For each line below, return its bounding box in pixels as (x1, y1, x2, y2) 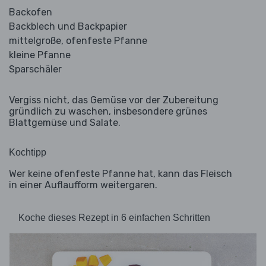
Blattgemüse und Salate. (9, 117, 121, 129)
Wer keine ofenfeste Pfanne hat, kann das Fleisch (9, 168, 232, 180)
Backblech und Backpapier (9, 21, 127, 33)
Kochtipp (9, 147, 46, 158)
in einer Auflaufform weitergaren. (9, 179, 157, 191)
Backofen (9, 7, 52, 18)
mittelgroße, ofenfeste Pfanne (9, 35, 147, 47)
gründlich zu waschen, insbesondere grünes (9, 106, 207, 118)
